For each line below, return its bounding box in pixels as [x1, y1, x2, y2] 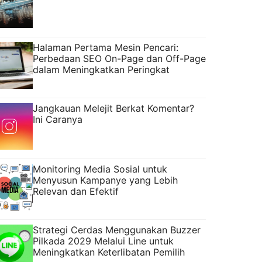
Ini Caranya [33, 113, 82, 125]
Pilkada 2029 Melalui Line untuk [33, 235, 174, 247]
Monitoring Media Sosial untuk [33, 163, 167, 175]
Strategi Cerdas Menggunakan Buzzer [33, 223, 201, 236]
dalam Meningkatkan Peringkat [33, 63, 170, 75]
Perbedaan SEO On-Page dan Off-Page [33, 52, 206, 64]
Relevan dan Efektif [33, 185, 119, 197]
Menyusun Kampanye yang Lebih [33, 174, 178, 186]
